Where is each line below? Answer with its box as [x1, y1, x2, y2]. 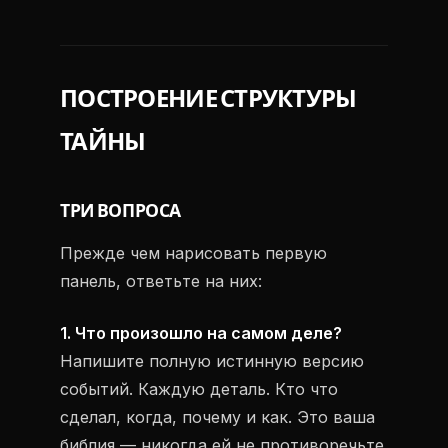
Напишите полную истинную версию [60, 351, 364, 371]
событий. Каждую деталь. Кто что [60, 379, 338, 399]
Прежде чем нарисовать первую [60, 243, 327, 263]
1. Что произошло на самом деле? [60, 323, 342, 343]
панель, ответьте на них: [60, 271, 262, 291]
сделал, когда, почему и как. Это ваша [60, 407, 375, 427]
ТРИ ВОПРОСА [60, 203, 182, 220]
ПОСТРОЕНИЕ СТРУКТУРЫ [60, 87, 357, 111]
